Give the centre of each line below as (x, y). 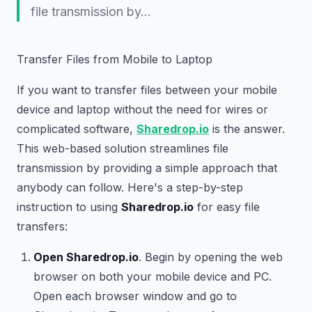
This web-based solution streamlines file (123, 148)
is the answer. (247, 129)
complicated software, (77, 129)
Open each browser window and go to (135, 296)
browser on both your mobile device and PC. (153, 276)
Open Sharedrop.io (86, 257)
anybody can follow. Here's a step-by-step (130, 187)
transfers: (42, 226)
